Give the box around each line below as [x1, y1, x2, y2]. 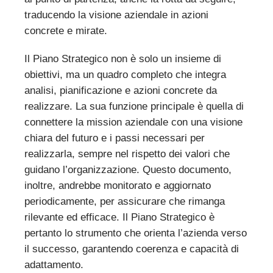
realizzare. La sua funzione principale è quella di [24, 100, 244, 112]
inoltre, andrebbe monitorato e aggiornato [24, 179, 211, 191]
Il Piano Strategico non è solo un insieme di [24, 52, 221, 65]
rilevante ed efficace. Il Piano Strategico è [24, 211, 214, 223]
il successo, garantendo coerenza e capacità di [24, 243, 239, 255]
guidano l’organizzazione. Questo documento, [24, 163, 232, 175]
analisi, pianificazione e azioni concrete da [24, 84, 217, 96]
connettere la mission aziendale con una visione [24, 116, 243, 128]
